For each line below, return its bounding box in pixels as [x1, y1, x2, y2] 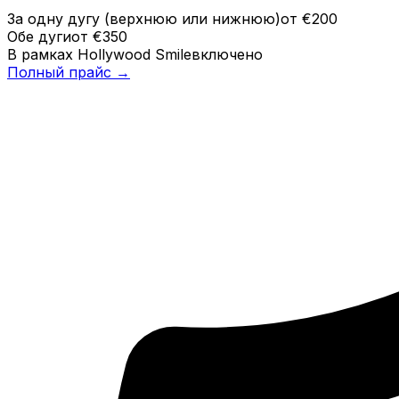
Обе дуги [7, 27, 71, 45]
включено [191, 45, 263, 63]
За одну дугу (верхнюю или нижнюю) [7, 9, 281, 28]
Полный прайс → [7, 62, 130, 81]
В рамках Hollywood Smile [7, 45, 191, 63]
